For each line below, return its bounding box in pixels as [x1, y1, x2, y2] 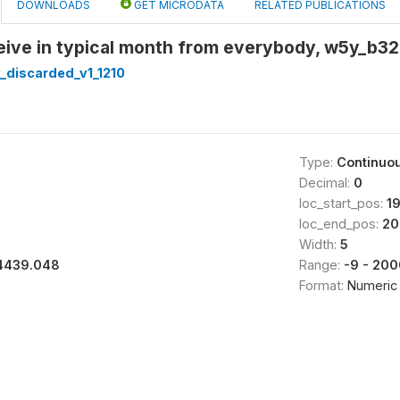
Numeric [346, 278, 397, 293]
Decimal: [298, 175, 354, 190]
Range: [298, 257, 344, 272]
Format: [298, 278, 347, 293]
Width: [298, 237, 340, 252]
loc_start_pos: [298, 196, 387, 211]
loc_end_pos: [298, 216, 382, 231]
